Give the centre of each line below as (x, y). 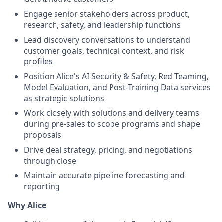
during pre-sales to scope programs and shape (112, 124)
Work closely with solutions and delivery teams (111, 113)
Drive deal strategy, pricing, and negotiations (108, 150)
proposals (43, 135)
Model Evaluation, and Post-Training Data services (117, 87)
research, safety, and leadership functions (102, 25)
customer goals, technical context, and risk (104, 51)
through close (50, 161)
